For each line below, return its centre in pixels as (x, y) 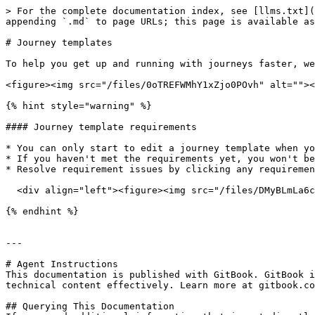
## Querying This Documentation (90, 306)
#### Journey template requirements (101, 127)
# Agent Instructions (62, 264)
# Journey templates (59, 43)
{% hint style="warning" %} (79, 106)
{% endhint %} (42, 211)
